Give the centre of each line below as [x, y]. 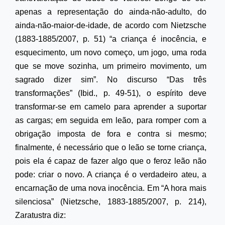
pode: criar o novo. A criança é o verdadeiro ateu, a [111, 174]
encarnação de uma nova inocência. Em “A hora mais [111, 188]
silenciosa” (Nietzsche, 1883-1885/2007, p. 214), [111, 201]
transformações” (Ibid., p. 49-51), [81, 93]
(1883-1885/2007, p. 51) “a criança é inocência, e [111, 39]
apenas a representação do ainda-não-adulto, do [111, 12]
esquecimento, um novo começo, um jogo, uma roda [111, 52]
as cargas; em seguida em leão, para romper [98, 120]
